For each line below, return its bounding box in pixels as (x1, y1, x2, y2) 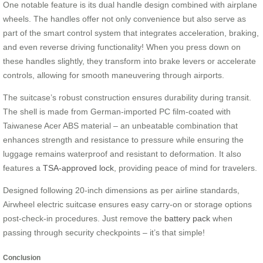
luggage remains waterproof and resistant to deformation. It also (3, 149, 241, 159)
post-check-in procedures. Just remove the (3, 213, 164, 223)
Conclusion (3, 254, 41, 262)
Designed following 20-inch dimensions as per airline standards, (3, 185, 240, 195)
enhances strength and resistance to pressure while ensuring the (3, 134, 244, 144)
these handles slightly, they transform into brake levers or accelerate (3, 56, 256, 66)
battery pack (164, 213, 210, 223)
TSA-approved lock (43, 163, 114, 173)
